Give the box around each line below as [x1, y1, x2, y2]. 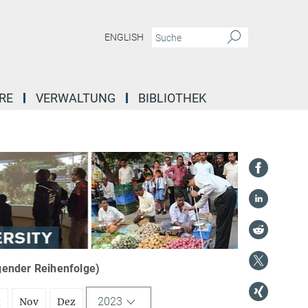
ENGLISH [104, 32, 144, 43]
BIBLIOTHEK [138, 91, 206, 105]
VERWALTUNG [36, 91, 115, 105]
